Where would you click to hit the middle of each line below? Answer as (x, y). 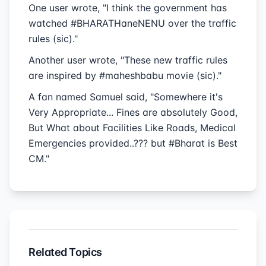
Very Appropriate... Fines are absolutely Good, (133, 112)
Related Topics (65, 252)
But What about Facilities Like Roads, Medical (132, 128)
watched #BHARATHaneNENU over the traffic (132, 23)
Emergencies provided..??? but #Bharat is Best (133, 143)
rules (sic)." (53, 39)
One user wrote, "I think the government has (128, 8)
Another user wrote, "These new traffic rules (128, 60)
